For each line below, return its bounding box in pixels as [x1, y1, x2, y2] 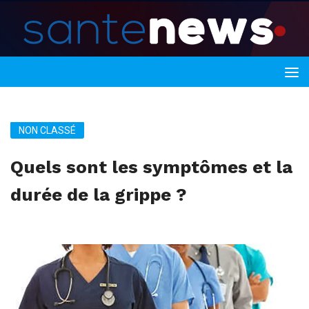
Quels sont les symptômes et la [10, 157, 292, 177]
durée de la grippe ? [10, 184, 187, 205]
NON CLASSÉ [19, 125, 76, 136]
